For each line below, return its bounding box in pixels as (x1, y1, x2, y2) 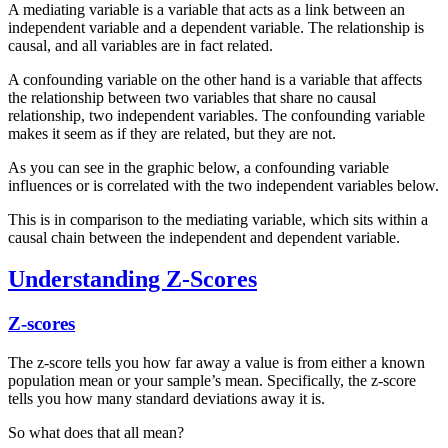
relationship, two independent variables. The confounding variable (8, 106, 425, 124)
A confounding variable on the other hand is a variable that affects (8, 70, 422, 88)
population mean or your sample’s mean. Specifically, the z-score (8, 372, 416, 390)
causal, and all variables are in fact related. (8, 36, 273, 54)
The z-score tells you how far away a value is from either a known (8, 354, 425, 372)
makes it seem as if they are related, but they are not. (8, 124, 336, 142)
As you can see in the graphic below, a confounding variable (8, 158, 389, 176)
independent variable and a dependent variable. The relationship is (8, 18, 424, 36)
